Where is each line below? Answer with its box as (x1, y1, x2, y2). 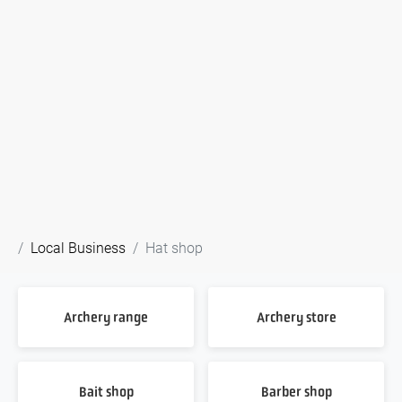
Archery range (64, 309, 148, 326)
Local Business (31, 238, 126, 257)
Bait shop (78, 383, 134, 400)
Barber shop (260, 383, 332, 400)
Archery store (256, 309, 336, 326)
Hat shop (145, 238, 203, 257)
